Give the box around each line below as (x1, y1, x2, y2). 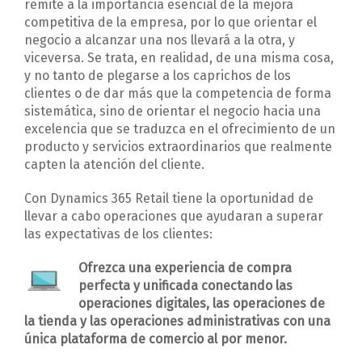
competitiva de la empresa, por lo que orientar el (24, 15, 317, 31)
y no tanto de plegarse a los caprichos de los (24, 68, 291, 84)
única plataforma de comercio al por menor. (24, 331, 287, 347)
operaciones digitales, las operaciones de (78, 296, 325, 312)
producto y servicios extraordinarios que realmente (24, 139, 332, 155)
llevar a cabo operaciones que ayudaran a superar (24, 208, 323, 225)
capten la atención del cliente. (24, 157, 204, 173)
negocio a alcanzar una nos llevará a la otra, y (24, 32, 295, 48)
